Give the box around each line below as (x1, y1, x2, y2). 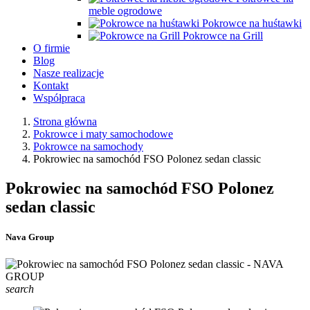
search (6, 283, 34, 295)
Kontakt (33, 80, 69, 91)
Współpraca (33, 92, 85, 104)
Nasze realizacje (33, 67, 104, 79)
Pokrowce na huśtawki (202, 17, 302, 29)
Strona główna (33, 116, 97, 127)
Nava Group (6, 232, 54, 243)
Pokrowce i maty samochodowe (33, 128, 173, 140)
